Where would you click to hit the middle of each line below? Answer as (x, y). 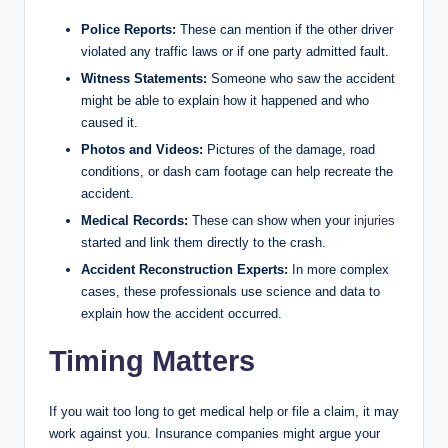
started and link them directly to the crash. (203, 242)
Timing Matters (152, 360)
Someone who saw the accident (301, 78)
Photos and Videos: (142, 149)
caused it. (109, 122)
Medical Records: (134, 220)
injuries (374, 220)
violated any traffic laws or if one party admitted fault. (235, 51)
